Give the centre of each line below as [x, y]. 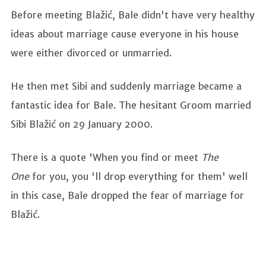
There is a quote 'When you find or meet [106, 157]
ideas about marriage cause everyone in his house [125, 34]
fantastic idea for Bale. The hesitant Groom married [131, 105]
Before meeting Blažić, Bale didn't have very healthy [133, 15]
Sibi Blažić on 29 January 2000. [82, 124]
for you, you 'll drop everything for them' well [138, 176]
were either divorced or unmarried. [93, 53]
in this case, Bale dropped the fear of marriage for [127, 195]
